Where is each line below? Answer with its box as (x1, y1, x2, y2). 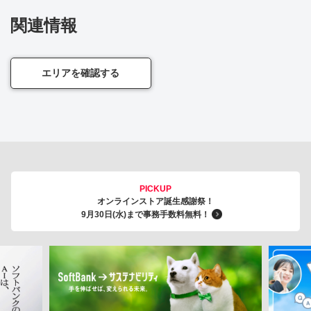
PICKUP (140, 183, 171, 194)
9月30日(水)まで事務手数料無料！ (81, 209, 212, 219)
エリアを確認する (42, 67, 120, 78)
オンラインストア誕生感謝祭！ (97, 196, 214, 206)
